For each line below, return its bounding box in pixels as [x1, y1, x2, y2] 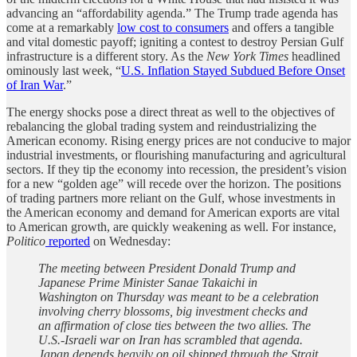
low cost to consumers [117, 20, 229, 34]
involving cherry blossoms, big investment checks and [38, 304, 308, 318]
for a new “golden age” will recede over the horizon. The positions [6, 176, 341, 190]
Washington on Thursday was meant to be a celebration [38, 289, 319, 304]
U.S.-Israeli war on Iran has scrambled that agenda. [38, 332, 303, 347]
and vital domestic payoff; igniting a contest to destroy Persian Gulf [6, 34, 343, 49]
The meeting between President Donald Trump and [38, 261, 296, 275]
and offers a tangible [229, 20, 334, 34]
